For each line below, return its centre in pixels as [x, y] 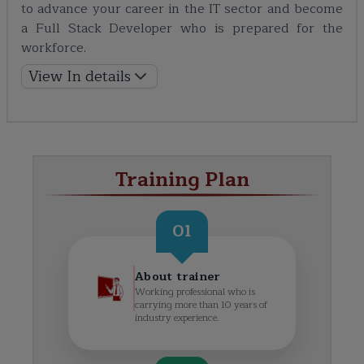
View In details [80, 77]
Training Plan [182, 180]
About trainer [178, 277]
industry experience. [177, 318]
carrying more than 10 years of [201, 305]
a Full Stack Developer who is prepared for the [182, 29]
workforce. [54, 48]
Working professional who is [195, 292]
